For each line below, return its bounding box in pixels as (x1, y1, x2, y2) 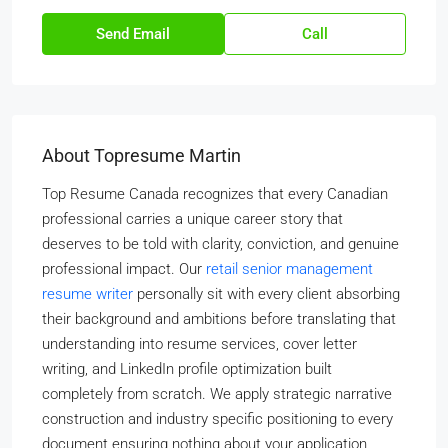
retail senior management (206, 260, 373, 278)
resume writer (42, 285, 133, 303)
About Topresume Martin (42, 145, 241, 166)
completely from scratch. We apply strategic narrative (42, 385, 392, 403)
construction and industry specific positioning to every (42, 410, 393, 428)
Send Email (96, 25, 170, 43)
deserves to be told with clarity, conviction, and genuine (42, 235, 399, 253)
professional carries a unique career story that (42, 210, 343, 228)
